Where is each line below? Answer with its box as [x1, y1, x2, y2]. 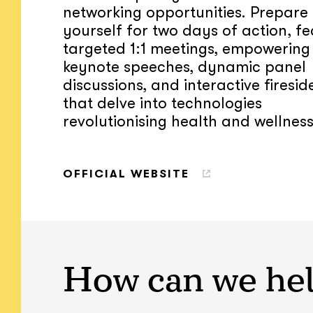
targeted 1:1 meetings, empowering [63, 40, 310, 57]
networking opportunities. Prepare [63, 3, 308, 21]
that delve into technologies [63, 94, 262, 112]
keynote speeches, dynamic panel [63, 58, 306, 75]
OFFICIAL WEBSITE [63, 168, 189, 180]
